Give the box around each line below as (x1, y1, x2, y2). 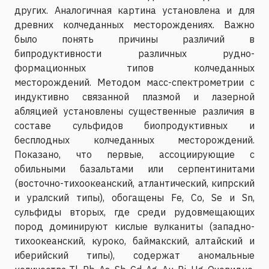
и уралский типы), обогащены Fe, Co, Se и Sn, (14, 191, 255, 204)
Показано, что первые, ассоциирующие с (14, 148, 255, 160)
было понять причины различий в (14, 32, 255, 45)
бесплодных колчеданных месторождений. (14, 133, 255, 146)
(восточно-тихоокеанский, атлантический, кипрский (14, 177, 255, 189)
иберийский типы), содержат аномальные (14, 249, 255, 261)
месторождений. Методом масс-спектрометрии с (14, 76, 255, 88)
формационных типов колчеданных (14, 61, 255, 74)
